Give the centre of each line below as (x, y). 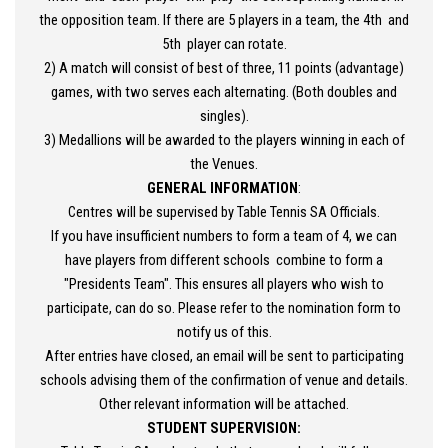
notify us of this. (224, 332)
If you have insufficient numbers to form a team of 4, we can (224, 236)
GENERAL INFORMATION (222, 188)
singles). (224, 116)
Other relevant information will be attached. (224, 404)
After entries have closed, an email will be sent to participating (224, 356)
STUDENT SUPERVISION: (224, 428)
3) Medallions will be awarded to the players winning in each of (224, 140)
